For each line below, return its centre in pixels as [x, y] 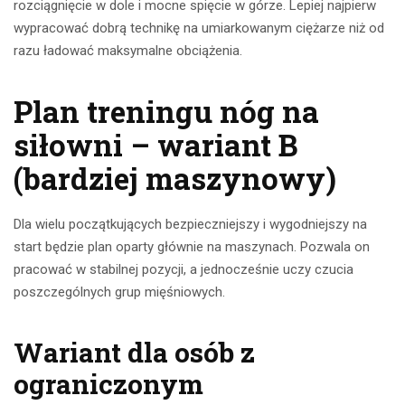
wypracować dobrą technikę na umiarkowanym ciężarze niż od [199, 28]
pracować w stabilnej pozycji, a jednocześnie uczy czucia [184, 270]
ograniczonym [108, 384]
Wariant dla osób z [134, 353]
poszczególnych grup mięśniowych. [119, 292]
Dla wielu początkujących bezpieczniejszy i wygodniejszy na [190, 225]
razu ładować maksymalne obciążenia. [128, 51]
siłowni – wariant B [155, 145]
